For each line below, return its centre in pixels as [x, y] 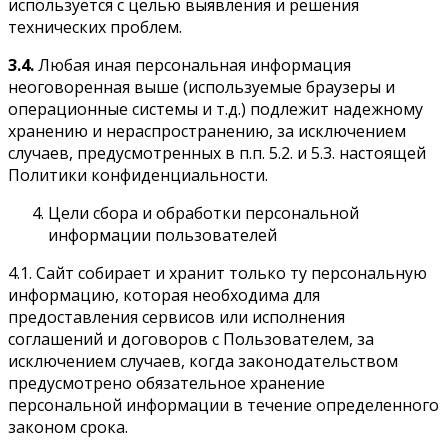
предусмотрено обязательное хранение [166, 382]
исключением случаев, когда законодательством [203, 360]
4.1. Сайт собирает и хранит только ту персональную [217, 272]
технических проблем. [95, 26]
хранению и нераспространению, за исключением [207, 130]
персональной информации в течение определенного [223, 404]
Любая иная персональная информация [192, 64]
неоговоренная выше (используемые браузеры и [201, 86]
